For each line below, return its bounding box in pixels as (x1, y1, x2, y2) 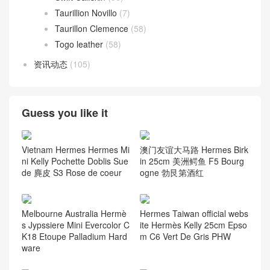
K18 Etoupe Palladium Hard (22, 230, 127, 242)
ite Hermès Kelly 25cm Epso (139, 218, 247, 231)
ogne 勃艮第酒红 (139, 166, 204, 179)
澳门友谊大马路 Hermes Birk (139, 143, 248, 156)
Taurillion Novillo (55, 7, 117, 19)
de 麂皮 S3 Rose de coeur (22, 166, 122, 179)
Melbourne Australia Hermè (22, 207, 127, 219)
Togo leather (55, 38, 103, 51)
